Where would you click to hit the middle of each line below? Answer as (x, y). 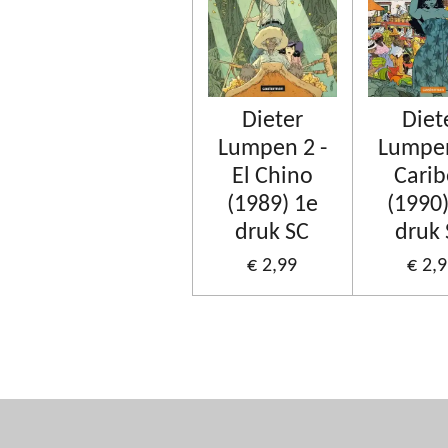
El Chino (272, 176)
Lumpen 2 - (272, 148)
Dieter (272, 120)
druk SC (272, 232)
